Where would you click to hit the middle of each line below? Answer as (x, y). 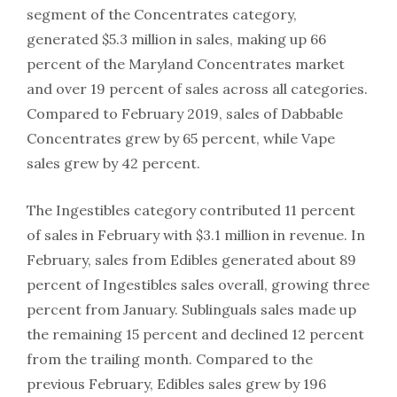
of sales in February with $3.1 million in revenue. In (196, 235)
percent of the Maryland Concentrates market (186, 64)
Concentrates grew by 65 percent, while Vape (181, 139)
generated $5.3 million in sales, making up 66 (176, 39)
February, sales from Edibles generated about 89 (191, 260)
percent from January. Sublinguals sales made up (191, 310)
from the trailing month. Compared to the (170, 359)
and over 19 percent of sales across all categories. (197, 89)
